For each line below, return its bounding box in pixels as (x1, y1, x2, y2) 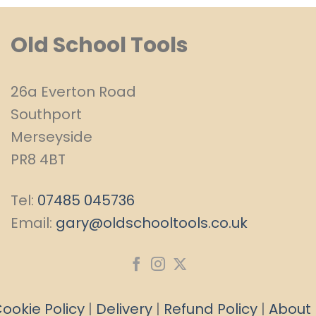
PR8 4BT (11, 150, 66, 170)
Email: (11, 213, 56, 233)
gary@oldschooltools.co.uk (56, 213, 248, 233)
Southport (11, 104, 82, 125)
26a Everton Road (11, 82, 136, 102)
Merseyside (11, 127, 92, 147)
